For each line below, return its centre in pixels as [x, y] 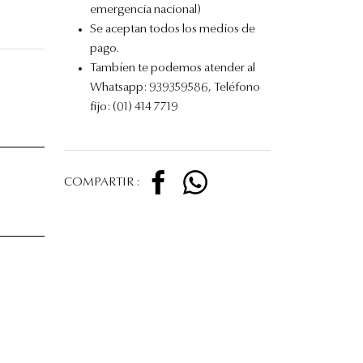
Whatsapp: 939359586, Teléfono [175, 88]
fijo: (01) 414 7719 [134, 107]
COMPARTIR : [102, 182]
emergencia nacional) [145, 10]
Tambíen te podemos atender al [173, 68]
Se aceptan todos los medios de [173, 30]
